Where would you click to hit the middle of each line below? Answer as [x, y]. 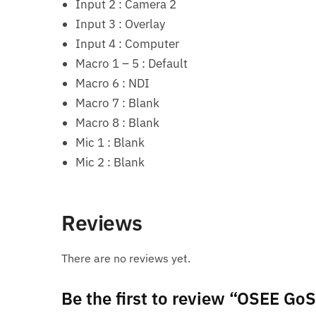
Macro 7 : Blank [118, 103]
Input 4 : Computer [128, 43]
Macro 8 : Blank [118, 122]
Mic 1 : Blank [110, 142]
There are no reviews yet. [126, 258]
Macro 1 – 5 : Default [132, 63]
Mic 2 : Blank [110, 162]
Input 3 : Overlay [121, 24]
